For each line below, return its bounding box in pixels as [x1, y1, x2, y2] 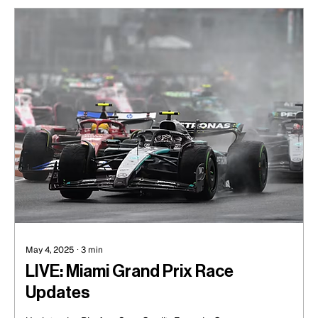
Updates [26, 284, 90, 302]
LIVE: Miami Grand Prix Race [26, 263, 234, 280]
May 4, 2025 [26, 244, 75, 256]
